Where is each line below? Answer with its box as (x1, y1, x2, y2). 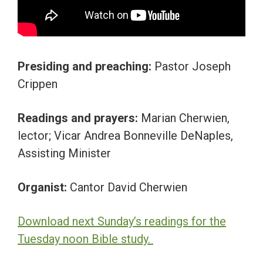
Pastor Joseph (154, 59, 231, 74)
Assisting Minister (18, 146, 111, 161)
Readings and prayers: (18, 111, 141, 126)
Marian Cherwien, (141, 111, 230, 126)
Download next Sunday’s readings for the (18, 214, 226, 229)
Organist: (18, 180, 70, 195)
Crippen (18, 77, 58, 92)
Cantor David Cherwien (70, 180, 187, 195)
